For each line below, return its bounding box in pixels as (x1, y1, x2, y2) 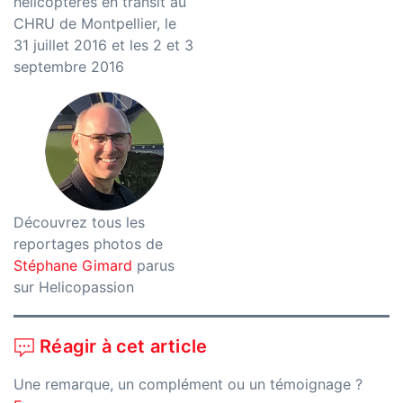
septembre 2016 (13, 57, 124, 76)
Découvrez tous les (13, 212, 145, 231)
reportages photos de (13, 234, 163, 253)
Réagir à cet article (35, 336, 208, 358)
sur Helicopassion (13, 277, 134, 296)
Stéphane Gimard (13, 255, 132, 274)
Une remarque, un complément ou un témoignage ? (13, 375, 363, 394)
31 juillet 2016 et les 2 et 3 (13, 35, 193, 54)
